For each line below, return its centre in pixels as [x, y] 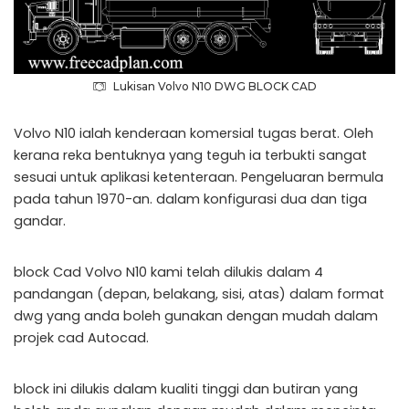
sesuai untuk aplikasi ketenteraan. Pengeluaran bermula [199, 177]
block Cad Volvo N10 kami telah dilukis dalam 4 [168, 272]
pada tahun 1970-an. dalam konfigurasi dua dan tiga [190, 199]
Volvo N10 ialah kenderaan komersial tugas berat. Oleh [194, 133]
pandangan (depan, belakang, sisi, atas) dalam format [199, 294]
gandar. [40, 220]
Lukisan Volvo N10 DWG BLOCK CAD [215, 86]
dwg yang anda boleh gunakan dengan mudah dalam [196, 315]
